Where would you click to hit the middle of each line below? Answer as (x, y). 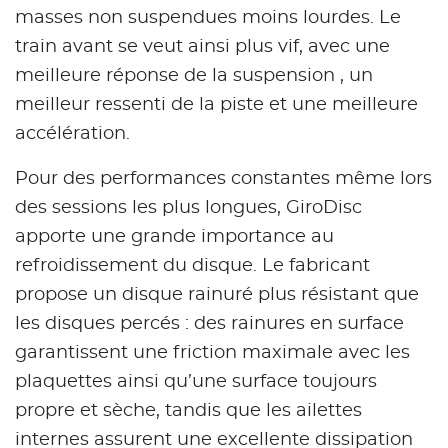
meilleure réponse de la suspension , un (194, 76)
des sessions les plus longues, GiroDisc (188, 208)
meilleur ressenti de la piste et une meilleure (216, 105)
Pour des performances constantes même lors (223, 179)
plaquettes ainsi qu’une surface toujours (196, 382)
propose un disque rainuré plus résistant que (217, 295)
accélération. (72, 134)
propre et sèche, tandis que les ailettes (188, 411)
